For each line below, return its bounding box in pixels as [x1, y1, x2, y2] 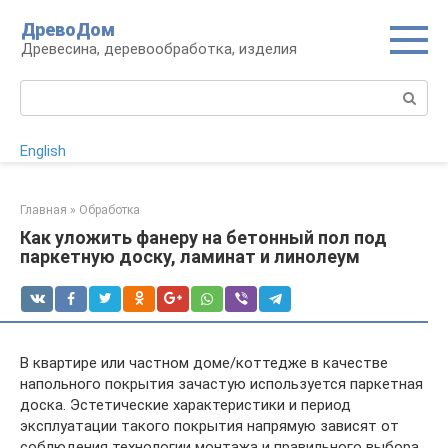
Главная [20, 203, 67, 217]
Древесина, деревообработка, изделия [21, 40, 297, 58]
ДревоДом [21, 19, 115, 40]
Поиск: [20, 81, 67, 99]
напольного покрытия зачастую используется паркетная [20, 375, 423, 393]
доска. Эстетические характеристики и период [20, 396, 351, 414]
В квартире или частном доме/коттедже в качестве [20, 354, 388, 372]
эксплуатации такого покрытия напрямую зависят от [20, 417, 399, 435]
